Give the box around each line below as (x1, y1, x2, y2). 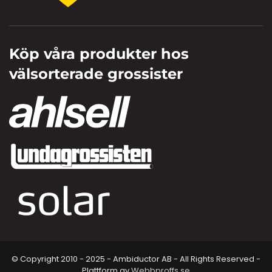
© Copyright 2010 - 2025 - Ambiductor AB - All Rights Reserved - (12, 253, 260, 265)
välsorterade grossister (9, 64, 183, 83)
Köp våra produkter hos (9, 44, 189, 63)
